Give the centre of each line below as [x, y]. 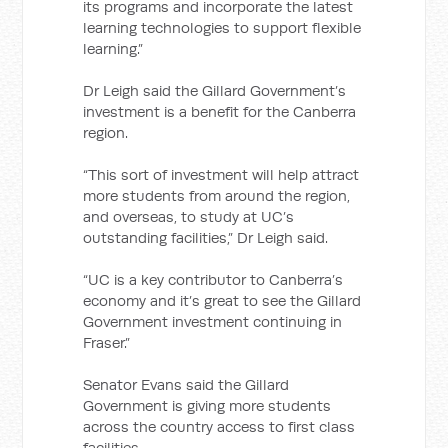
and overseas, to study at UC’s [189, 216]
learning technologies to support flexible [222, 27]
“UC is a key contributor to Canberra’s [213, 279]
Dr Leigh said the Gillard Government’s [215, 90]
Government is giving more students [207, 405]
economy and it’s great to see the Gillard [222, 300]
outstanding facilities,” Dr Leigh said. [206, 237]
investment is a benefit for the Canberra [220, 111]
